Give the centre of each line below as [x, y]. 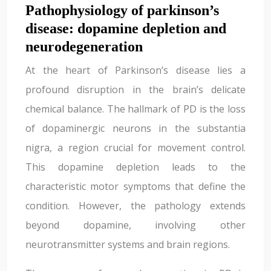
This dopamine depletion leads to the [135, 167]
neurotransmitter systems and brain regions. [128, 244]
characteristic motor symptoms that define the [135, 186]
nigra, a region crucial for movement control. [135, 148]
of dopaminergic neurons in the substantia [135, 128]
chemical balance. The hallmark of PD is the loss [135, 109]
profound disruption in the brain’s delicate [135, 90]
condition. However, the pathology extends [135, 206]
